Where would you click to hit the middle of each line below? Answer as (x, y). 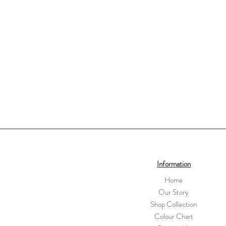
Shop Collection (174, 205)
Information (174, 164)
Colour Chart (174, 217)
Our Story (174, 192)
